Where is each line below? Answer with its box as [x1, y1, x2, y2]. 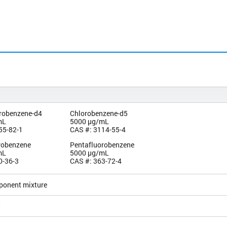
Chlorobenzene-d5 [69, 108, 128, 118]
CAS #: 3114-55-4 [69, 124, 126, 134]
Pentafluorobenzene [69, 139, 134, 149]
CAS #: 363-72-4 [69, 156, 122, 166]
